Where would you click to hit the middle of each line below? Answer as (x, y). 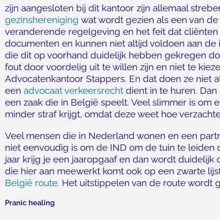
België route (31, 183)
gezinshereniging (42, 20)
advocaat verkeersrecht (73, 90)
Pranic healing (30, 203)
